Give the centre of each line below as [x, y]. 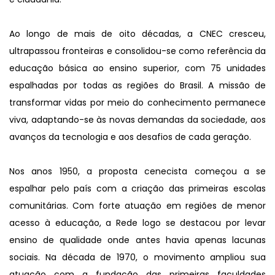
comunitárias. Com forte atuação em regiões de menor [137, 205]
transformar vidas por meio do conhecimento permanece [137, 102]
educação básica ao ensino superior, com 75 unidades [137, 68]
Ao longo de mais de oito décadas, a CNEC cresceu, [137, 33]
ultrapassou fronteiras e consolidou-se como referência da [137, 51]
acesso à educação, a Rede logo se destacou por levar [137, 223]
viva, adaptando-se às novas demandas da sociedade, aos [137, 119]
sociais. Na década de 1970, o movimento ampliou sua [137, 257]
